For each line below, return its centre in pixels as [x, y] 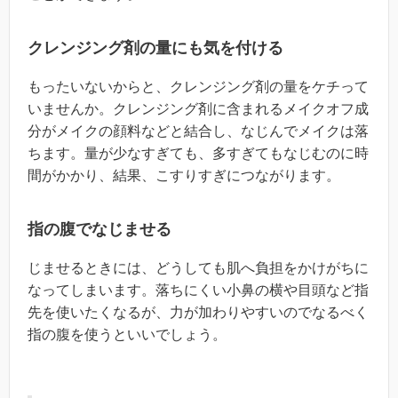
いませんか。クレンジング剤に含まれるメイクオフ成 [198, 109]
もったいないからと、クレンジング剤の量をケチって [198, 87]
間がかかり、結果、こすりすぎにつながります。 [184, 176]
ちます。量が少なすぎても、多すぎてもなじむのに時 [198, 154]
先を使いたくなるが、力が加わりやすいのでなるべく [198, 313]
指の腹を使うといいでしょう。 [127, 335]
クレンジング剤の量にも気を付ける [155, 48]
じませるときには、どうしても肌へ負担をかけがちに [198, 268]
